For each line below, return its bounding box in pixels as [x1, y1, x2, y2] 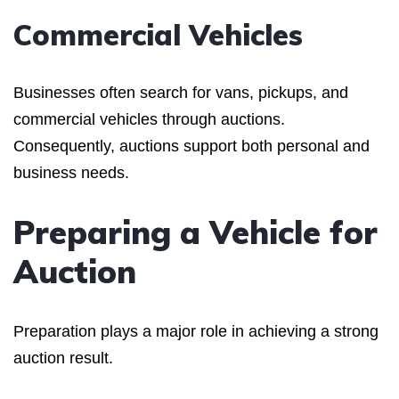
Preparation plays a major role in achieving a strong [13, 322, 379, 340]
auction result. [13, 348, 113, 367]
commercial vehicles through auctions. [13, 110, 285, 128]
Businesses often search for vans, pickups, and [13, 83, 348, 102]
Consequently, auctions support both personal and [13, 136, 370, 155]
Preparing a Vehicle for [13, 211, 378, 252]
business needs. [13, 163, 129, 182]
